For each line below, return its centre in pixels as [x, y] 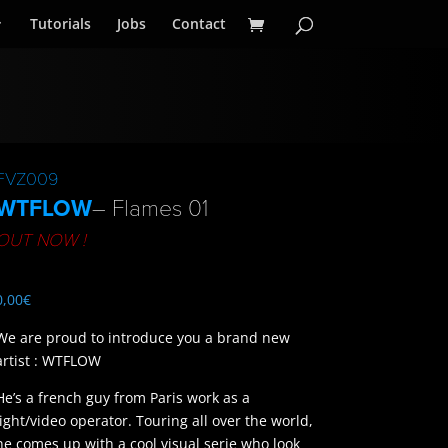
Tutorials [60, 23]
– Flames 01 [149, 208]
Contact [198, 23]
